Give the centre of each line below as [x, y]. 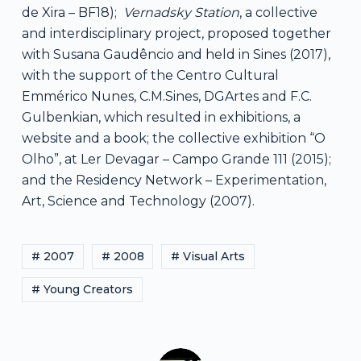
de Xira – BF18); [72, 12]
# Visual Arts [208, 256]
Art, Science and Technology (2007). [138, 201]
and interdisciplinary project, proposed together [176, 33]
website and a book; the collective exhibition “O [173, 138]
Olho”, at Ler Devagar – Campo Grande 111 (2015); [176, 159]
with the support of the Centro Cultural [150, 75]
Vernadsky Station [181, 12]
